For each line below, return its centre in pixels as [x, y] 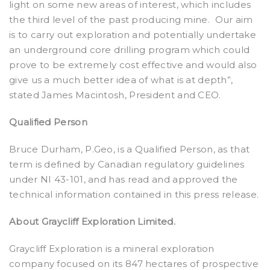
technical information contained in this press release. [134, 194]
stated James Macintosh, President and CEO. [115, 95]
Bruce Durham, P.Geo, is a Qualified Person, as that [130, 149]
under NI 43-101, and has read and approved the [124, 179]
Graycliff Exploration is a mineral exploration [112, 249]
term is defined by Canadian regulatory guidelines [127, 164]
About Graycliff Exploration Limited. [92, 221]
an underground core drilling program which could [130, 50]
